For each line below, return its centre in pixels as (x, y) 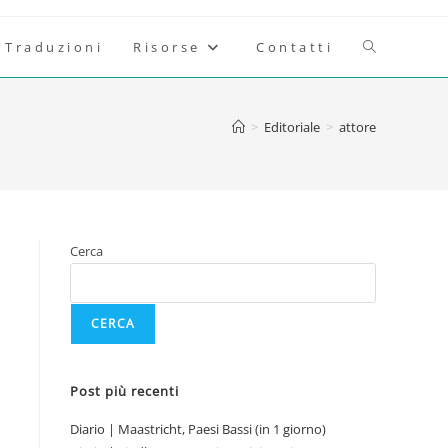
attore (357, 127)
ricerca (386, 166)
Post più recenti (124, 391)
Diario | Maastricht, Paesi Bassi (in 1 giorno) (198, 429)
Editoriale (292, 127)
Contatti (294, 47)
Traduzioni (54, 47)
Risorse (167, 47)
